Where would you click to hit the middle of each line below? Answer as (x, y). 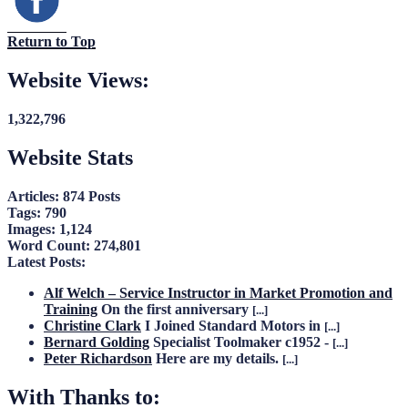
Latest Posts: (46, 261)
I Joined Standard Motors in (235, 325)
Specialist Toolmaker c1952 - (243, 342)
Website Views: (78, 81)
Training (71, 309)
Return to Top (51, 42)
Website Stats (70, 157)
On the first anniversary (177, 309)
